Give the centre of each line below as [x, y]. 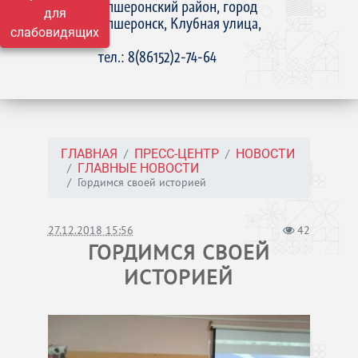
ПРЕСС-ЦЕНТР [176, 154]
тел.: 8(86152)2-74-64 [158, 57]
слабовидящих [55, 32]
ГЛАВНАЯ [89, 154]
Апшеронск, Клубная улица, [180, 23]
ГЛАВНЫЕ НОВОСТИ [138, 168]
